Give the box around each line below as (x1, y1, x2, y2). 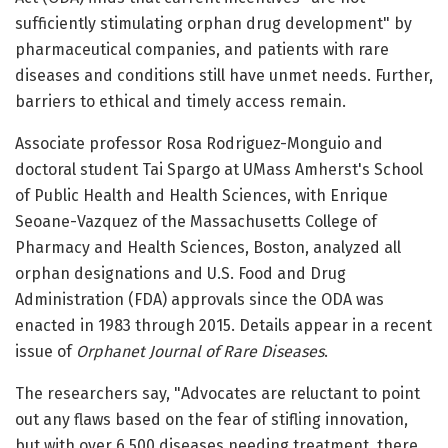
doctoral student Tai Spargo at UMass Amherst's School (15, 160, 423, 180)
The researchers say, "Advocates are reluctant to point (15, 384, 420, 404)
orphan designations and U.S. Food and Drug (15, 264, 346, 284)
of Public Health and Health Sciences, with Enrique (15, 186, 388, 206)
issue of (15, 342, 76, 362)
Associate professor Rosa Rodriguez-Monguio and (15, 134, 383, 154)
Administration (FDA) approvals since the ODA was (15, 290, 384, 310)
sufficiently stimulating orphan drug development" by (15, 14, 412, 34)
